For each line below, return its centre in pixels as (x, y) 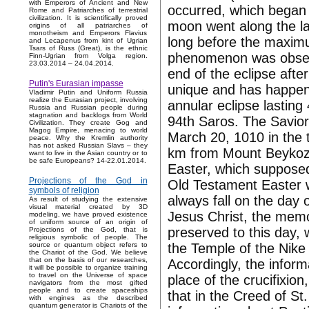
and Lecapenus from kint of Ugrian (88, 41)
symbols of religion (64, 191)
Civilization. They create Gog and (88, 123)
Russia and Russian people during (88, 108)
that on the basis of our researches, (88, 260)
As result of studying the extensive (88, 199)
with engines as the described (88, 298)
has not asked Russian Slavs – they (88, 146)
